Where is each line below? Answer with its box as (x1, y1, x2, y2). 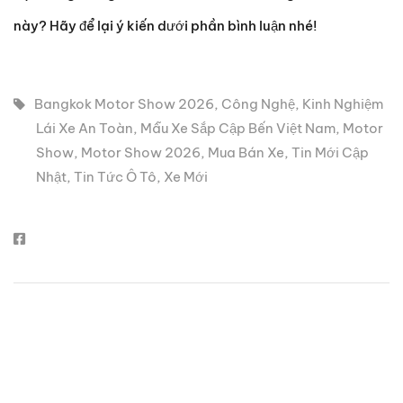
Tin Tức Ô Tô (74, 168, 157, 186)
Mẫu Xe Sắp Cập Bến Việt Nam (140, 120, 336, 138)
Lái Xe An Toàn (36, 120, 133, 138)
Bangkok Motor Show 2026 (34, 95, 214, 113)
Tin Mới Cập (291, 144, 369, 162)
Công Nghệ (221, 95, 295, 113)
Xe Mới (164, 168, 208, 186)
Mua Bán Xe (208, 144, 284, 162)
